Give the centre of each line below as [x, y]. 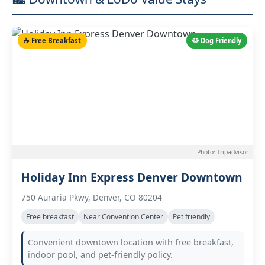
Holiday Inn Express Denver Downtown [132, 177]
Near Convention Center [123, 217]
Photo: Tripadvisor [223, 152]
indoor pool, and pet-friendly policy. [100, 255]
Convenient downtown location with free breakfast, [131, 242]
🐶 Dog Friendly [217, 41]
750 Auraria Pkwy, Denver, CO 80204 [92, 197]
